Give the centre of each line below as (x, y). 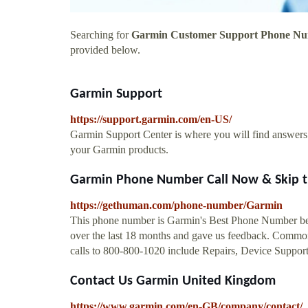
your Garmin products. (119, 149)
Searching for (101, 34)
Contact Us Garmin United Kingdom (173, 281)
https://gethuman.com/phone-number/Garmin (176, 205)
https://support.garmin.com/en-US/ (151, 119)
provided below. (105, 49)
